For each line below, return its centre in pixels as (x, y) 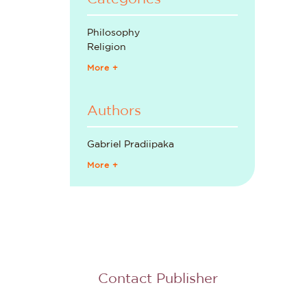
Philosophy (113, 33)
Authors (114, 111)
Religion (107, 47)
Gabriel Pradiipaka (131, 145)
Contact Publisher (158, 279)
